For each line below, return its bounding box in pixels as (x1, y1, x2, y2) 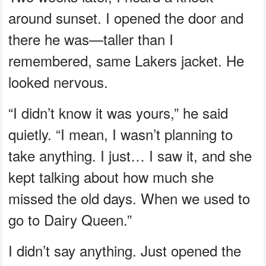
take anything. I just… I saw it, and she (8, 145, 252, 166)
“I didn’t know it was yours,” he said (8, 102, 229, 123)
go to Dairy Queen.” (8, 209, 132, 230)
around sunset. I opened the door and (8, 7, 244, 28)
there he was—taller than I (8, 28, 174, 50)
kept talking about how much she (8, 166, 214, 188)
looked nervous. (8, 71, 109, 93)
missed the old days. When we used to (8, 188, 251, 209)
